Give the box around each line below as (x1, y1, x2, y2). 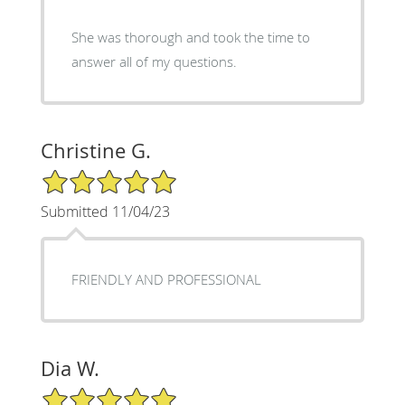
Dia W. (40, 355, 99, 382)
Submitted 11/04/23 (40, 202, 170, 222)
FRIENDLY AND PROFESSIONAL (71, 270, 261, 289)
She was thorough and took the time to (71, 28, 310, 47)
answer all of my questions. (71, 52, 237, 71)
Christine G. (40, 137, 151, 165)
